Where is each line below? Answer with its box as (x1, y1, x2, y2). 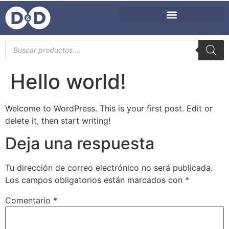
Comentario (5, 195, 53, 206)
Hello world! (10, 68, 126, 94)
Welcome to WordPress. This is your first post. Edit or (5, 103, 213, 113)
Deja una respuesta (5, 133, 154, 154)
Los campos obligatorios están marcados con (5, 175, 185, 186)
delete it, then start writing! (5, 115, 110, 126)
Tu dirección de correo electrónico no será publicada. (5, 163, 213, 173)
